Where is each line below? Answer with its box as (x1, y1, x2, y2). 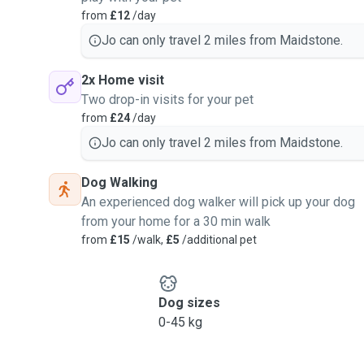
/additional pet (180, 233, 257, 246)
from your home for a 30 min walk (81, 214, 271, 229)
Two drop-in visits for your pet (81, 92, 253, 107)
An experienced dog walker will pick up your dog (81, 194, 355, 210)
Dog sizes (158, 295, 220, 310)
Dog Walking (81, 175, 158, 190)
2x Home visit (81, 72, 164, 88)
